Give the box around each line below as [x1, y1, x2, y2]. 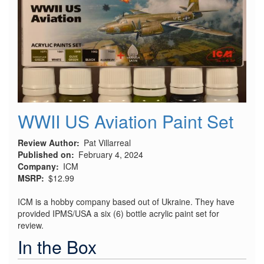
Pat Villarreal [84, 136, 131, 148]
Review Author [18, 136, 77, 148]
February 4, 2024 [78, 148, 143, 160]
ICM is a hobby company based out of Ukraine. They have [18, 195, 235, 207]
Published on [18, 148, 71, 160]
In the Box [18, 233, 97, 259]
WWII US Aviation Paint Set [18, 108, 233, 134]
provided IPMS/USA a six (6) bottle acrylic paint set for [18, 207, 219, 219]
